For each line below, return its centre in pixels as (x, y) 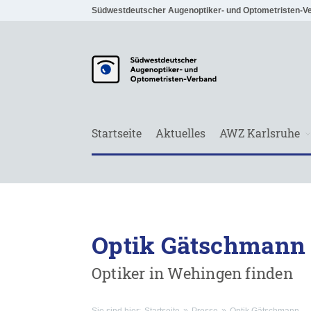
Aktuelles (180, 133)
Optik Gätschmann (199, 245)
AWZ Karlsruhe (260, 133)
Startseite (117, 133)
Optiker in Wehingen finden (192, 273)
